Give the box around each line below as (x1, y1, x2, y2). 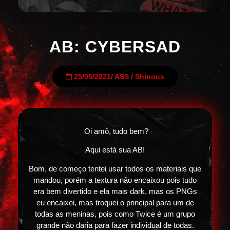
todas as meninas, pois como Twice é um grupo (35, 209, 195, 218)
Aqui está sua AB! (85, 146, 145, 155)
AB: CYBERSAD (49, 37, 181, 56)
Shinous (135, 73, 164, 81)
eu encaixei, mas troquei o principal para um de (36, 198, 194, 207)
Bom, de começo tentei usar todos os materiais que (29, 164, 201, 173)
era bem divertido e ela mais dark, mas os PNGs (33, 187, 197, 196)
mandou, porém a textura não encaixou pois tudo (33, 176, 197, 184)
